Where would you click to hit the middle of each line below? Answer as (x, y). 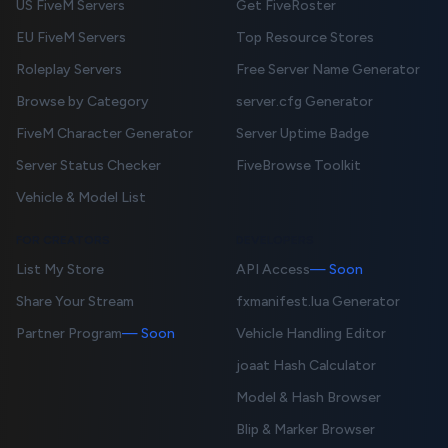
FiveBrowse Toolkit (298, 165)
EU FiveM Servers (71, 37)
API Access (273, 269)
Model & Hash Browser (308, 397)
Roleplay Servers (69, 69)
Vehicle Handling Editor (311, 333)
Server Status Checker (88, 165)
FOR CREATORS (63, 239)
